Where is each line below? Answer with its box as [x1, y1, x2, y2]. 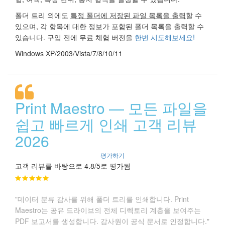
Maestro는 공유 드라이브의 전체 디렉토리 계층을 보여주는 [15, 204, 201, 215]
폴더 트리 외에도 [15, 10, 70, 20]
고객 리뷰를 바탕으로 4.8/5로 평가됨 [15, 160, 131, 171]
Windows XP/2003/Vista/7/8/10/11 [15, 48, 123, 58]
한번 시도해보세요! [135, 32, 195, 42]
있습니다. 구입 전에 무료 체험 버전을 [15, 32, 135, 42]
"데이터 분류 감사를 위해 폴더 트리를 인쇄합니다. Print [15, 193, 189, 204]
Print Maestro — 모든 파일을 [15, 96, 207, 119]
